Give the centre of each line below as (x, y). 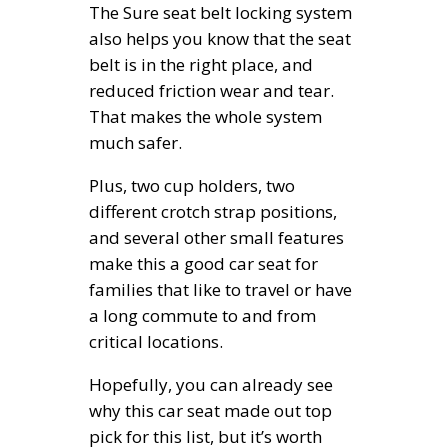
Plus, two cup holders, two (192, 186)
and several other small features (216, 238)
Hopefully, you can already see (211, 385)
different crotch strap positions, (213, 212)
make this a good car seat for (203, 264)
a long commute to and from (202, 316)
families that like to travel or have (220, 290)
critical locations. (156, 342)
